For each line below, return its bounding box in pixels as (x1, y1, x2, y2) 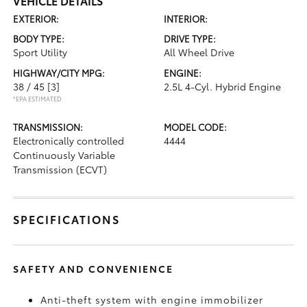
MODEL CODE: (164, 121, 227, 133)
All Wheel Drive (164, 45, 234, 59)
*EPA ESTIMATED (13, 94, 62, 103)
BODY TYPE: (13, 32, 65, 45)
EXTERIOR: (13, 12, 60, 25)
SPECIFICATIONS (13, 211, 121, 227)
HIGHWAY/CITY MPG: (13, 66, 106, 79)
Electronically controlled (13, 134, 125, 147)
